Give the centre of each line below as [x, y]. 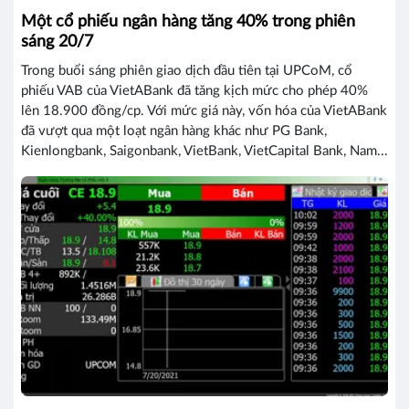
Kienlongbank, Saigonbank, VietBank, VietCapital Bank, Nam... [204, 151]
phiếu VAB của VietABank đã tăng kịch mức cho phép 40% [194, 90]
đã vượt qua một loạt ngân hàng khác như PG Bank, [174, 131]
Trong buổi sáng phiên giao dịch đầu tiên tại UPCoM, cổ [187, 70]
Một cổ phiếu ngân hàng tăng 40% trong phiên [188, 21]
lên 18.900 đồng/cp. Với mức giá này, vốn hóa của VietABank [204, 110]
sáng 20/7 [57, 42]
